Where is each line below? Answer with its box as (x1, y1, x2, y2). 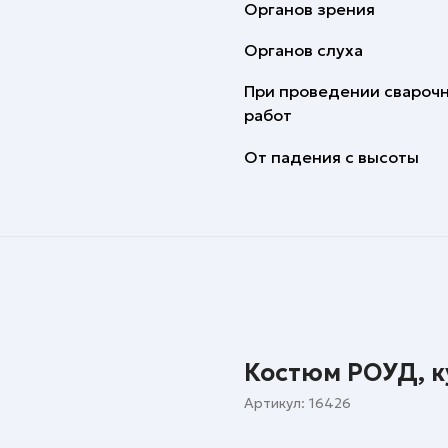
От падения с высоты (244, 147, 419, 167)
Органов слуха (244, 40, 363, 60)
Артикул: (244, 394, 309, 412)
